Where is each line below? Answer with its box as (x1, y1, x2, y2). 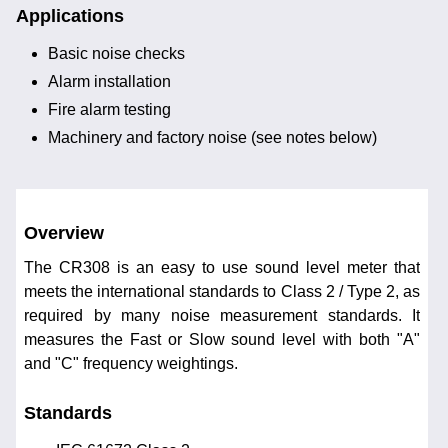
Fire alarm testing (48, 100, 171, 118)
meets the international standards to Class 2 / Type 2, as (24, 283, 420, 301)
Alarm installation (48, 72, 171, 90)
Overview (24, 223, 104, 244)
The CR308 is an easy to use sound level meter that (24, 259, 420, 277)
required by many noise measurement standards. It (24, 307, 420, 325)
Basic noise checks (48, 44, 185, 62)
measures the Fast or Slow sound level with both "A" (24, 331, 420, 349)
